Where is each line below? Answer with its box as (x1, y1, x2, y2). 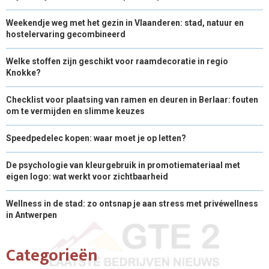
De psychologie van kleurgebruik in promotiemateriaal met (6, 160, 240, 170)
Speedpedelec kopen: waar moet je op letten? (6, 133, 186, 143)
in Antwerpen (6, 210, 57, 220)
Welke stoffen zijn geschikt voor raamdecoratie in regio (6, 56, 228, 66)
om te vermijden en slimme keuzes (6, 106, 145, 116)
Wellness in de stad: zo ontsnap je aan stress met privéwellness (6, 198, 258, 208)
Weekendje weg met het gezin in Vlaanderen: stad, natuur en (6, 17, 244, 28)
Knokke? (6, 67, 41, 77)
